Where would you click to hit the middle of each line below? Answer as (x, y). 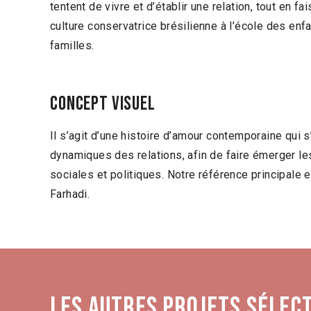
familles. (72, 45)
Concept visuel (103, 103)
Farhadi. (70, 194)
